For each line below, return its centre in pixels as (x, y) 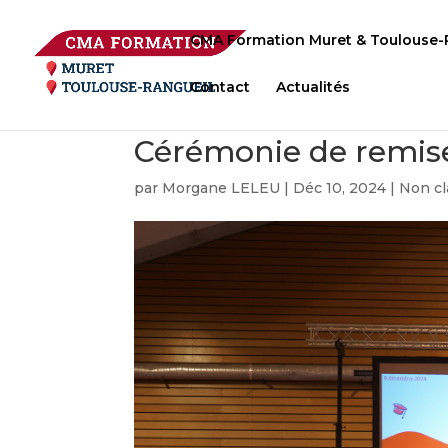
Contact (220, 87)
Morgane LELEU (221, 188)
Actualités (313, 87)
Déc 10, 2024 (340, 188)
